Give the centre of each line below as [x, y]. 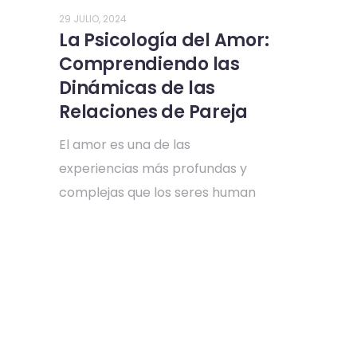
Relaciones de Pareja [153, 112]
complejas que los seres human [157, 192]
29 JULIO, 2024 [93, 18]
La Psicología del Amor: [164, 40]
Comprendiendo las [149, 64]
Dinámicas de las [137, 88]
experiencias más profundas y [153, 168]
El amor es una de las [125, 144]
